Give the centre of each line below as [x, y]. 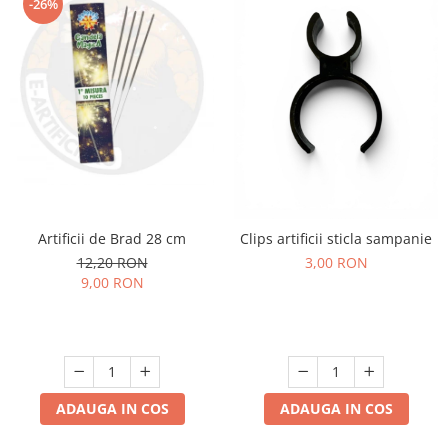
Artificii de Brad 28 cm [166, 238]
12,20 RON [112, 262]
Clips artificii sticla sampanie [336, 238]
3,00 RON [336, 262]
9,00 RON [112, 282]
